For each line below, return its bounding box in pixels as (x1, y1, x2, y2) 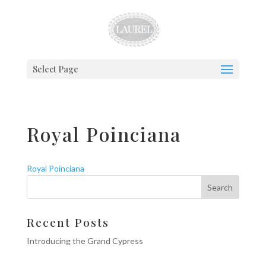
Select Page (32, 64, 78, 75)
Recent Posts (26, 214, 109, 230)
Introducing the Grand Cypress (26, 236, 143, 246)
